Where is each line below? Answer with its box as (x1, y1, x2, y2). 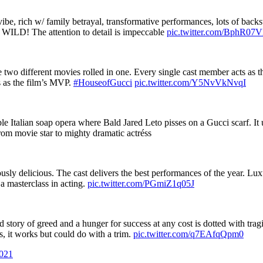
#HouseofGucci (73, 77, 132, 87)
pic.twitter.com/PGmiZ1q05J (87, 178, 194, 188)
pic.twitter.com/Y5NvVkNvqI (134, 77, 246, 87)
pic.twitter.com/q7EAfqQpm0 (133, 228, 244, 239)
